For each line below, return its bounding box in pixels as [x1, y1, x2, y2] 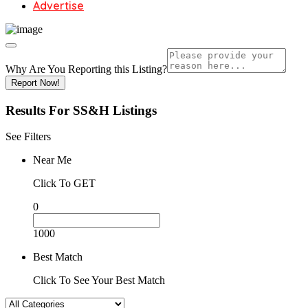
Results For [5, 102, 73, 118]
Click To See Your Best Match [33, 274, 165, 287]
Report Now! [11, 78, 60, 88]
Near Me [33, 154, 71, 166]
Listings [113, 102, 157, 118]
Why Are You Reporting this [5, 63, 132, 75]
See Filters [5, 131, 51, 143]
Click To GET [33, 177, 96, 190]
